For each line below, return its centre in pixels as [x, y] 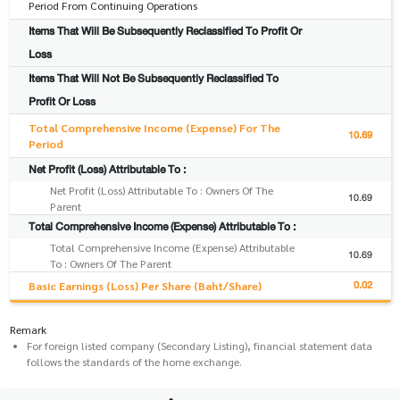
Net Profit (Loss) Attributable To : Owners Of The [162, 191]
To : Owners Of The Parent [111, 264]
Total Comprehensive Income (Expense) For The [154, 128]
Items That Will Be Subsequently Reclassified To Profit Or [165, 31]
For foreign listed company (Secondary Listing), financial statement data [200, 346]
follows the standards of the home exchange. [135, 362]
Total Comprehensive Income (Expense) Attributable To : [162, 227]
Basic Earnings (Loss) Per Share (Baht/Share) [145, 286]
